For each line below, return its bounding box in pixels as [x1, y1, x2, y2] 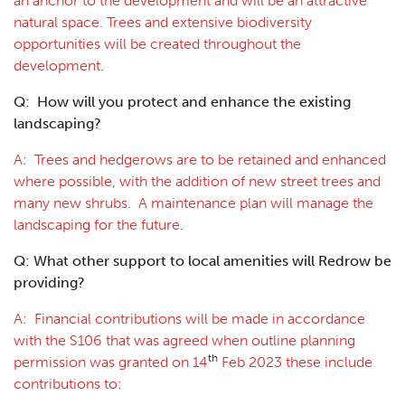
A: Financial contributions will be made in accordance [14, 309, 365, 327]
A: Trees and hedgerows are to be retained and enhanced [14, 150, 386, 168]
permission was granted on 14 [14, 353, 208, 371]
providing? [14, 273, 85, 291]
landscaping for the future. [14, 215, 184, 233]
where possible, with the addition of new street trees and [14, 172, 381, 190]
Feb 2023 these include [218, 353, 372, 371]
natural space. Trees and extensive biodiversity [14, 13, 312, 31]
